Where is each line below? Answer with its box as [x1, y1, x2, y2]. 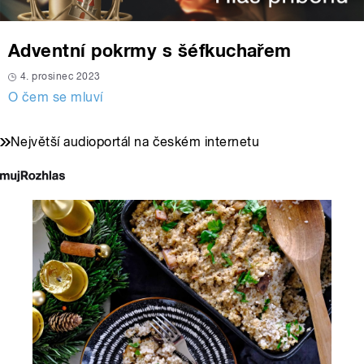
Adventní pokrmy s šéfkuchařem [8, 40, 292, 62]
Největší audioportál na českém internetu [11, 134, 260, 150]
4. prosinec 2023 [20, 71, 101, 83]
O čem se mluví [8, 89, 103, 106]
